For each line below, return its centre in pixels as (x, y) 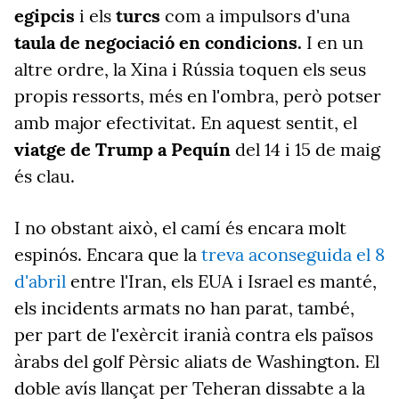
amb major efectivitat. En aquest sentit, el (186, 122)
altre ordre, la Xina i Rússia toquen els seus (190, 69)
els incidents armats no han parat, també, (184, 308)
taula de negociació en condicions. (158, 42)
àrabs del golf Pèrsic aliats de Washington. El (197, 361)
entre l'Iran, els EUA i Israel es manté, (221, 281)
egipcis (45, 16)
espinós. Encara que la (108, 254)
